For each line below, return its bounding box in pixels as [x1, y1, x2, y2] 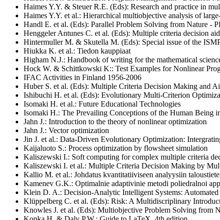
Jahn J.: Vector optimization [24, 126, 109, 135]
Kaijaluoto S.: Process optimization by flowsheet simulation [24, 143, 208, 152]
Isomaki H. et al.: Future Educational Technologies [24, 99, 181, 108]
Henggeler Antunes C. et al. [24, 28, 111, 37]
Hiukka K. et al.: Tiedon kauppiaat [24, 46, 131, 55]
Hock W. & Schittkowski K [24, 64, 110, 73]
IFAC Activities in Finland [24, 73, 108, 82]
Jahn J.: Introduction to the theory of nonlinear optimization [24, 117, 207, 126]
